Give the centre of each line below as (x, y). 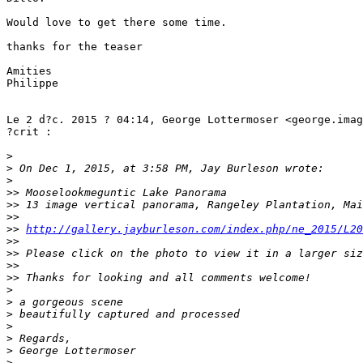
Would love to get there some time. (117, 22)
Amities (29, 71)
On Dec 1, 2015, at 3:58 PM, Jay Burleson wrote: (169, 168)
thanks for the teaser (75, 47)
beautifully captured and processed (126, 314)
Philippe (32, 83)
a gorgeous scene (68, 302)
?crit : (29, 132)
